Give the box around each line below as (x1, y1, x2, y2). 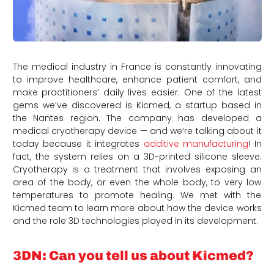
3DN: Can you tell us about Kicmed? (12, 248, 254, 262)
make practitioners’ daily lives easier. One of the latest (12, 86, 262, 98)
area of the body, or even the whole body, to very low (12, 176, 262, 188)
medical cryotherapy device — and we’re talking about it (12, 124, 262, 137)
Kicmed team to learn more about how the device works (12, 201, 262, 214)
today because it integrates (12, 137, 144, 150)
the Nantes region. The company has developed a (12, 111, 262, 124)
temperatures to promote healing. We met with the (12, 188, 262, 201)
